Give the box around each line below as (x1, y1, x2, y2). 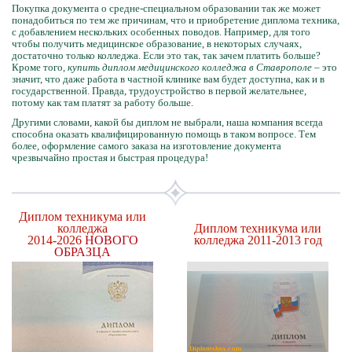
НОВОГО (84, 233, 138, 247)
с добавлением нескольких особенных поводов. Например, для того (12, 26, 310, 38)
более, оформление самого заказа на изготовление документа (12, 140, 281, 152)
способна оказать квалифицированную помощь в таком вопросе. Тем (12, 128, 316, 140)
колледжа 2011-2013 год (193, 233, 322, 247)
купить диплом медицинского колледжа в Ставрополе (68, 61, 312, 73)
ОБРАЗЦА (54, 245, 111, 258)
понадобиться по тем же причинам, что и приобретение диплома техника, (12, 14, 339, 26)
